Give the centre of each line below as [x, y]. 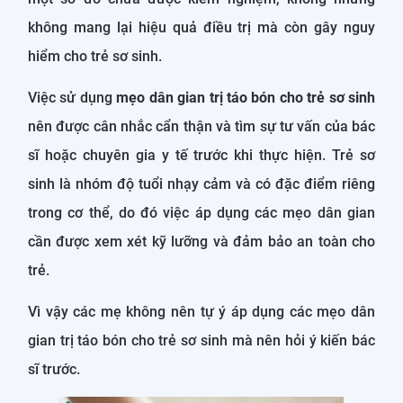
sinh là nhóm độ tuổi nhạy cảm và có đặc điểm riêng [201, 184]
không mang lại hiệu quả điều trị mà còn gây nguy [201, 28]
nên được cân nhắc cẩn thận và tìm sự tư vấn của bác [201, 127]
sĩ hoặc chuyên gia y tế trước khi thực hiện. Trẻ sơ [201, 156]
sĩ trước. [54, 370]
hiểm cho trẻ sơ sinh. [95, 57]
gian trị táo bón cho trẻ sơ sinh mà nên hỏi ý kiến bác [201, 341]
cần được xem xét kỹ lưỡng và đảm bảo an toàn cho [201, 242]
